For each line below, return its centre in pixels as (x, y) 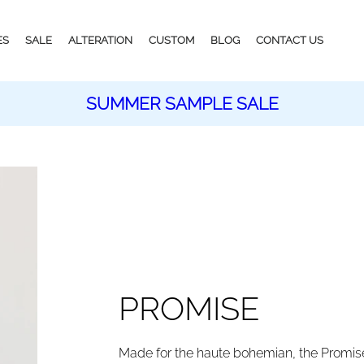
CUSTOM (171, 40)
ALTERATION (100, 40)
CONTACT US (290, 40)
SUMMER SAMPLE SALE (182, 104)
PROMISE (189, 308)
